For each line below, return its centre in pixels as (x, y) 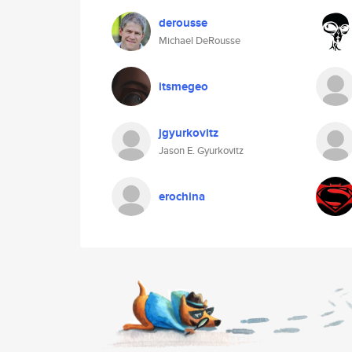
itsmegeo (183, 86)
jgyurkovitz (189, 133)
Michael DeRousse (200, 40)
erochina (182, 196)
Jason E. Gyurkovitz (201, 150)
